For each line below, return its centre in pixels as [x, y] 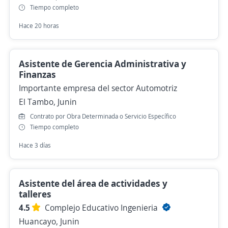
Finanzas [37, 74]
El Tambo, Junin [48, 102]
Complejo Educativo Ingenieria [102, 208]
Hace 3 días [35, 145]
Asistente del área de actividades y [93, 183]
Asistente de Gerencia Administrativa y [103, 64]
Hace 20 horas [39, 26]
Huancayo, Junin [49, 221]
